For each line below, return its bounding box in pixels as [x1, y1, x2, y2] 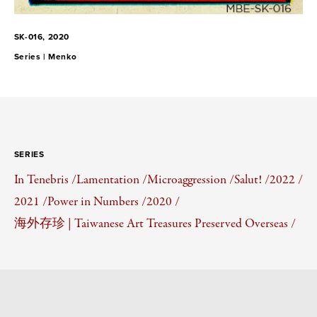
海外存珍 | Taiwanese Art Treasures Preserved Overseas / [13, 216, 296, 232]
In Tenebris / [13, 171, 76, 188]
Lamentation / [76, 171, 147, 188]
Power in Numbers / [47, 193, 146, 209]
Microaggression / [146, 171, 234, 188]
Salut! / [234, 171, 270, 188]
